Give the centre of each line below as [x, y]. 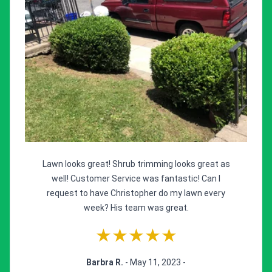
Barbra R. [106, 263]
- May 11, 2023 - [155, 263]
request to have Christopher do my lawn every [136, 193]
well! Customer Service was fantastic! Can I [136, 179]
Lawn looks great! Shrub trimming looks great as [136, 164]
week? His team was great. [136, 208]
